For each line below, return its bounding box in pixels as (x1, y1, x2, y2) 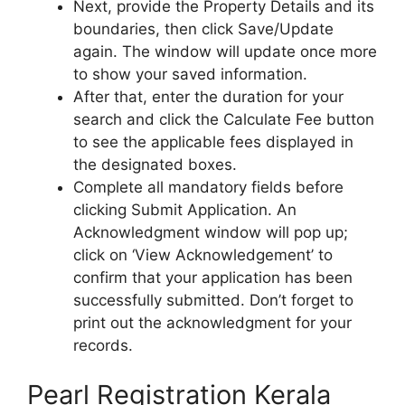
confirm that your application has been (73, 268, 353, 287)
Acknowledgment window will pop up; (73, 222, 348, 241)
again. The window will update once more (73, 42, 377, 61)
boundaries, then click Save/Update (73, 19, 334, 38)
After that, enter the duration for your (73, 87, 344, 106)
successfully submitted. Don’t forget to (73, 290, 353, 309)
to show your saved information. (73, 64, 307, 83)
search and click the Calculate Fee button (73, 109, 374, 128)
